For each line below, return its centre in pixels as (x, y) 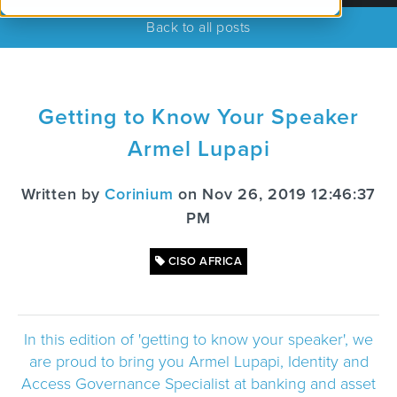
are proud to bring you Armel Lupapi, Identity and (198, 362)
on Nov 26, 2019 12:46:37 (274, 194)
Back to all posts (198, 27)
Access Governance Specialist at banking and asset (198, 384)
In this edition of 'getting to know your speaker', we (198, 339)
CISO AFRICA (204, 261)
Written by (63, 194)
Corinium (139, 194)
